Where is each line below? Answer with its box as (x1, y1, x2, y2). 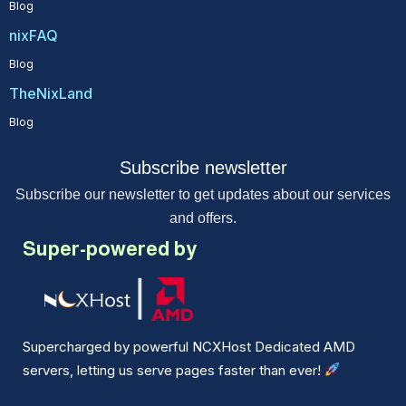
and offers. (169, 210, 237, 227)
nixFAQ (9, 26, 58, 45)
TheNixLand (9, 84, 92, 103)
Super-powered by (23, 237, 197, 261)
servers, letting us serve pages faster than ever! (23, 361, 324, 379)
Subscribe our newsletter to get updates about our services (15, 187, 391, 203)
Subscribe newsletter (119, 158, 287, 179)
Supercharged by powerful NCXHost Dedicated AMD (23, 337, 355, 355)
